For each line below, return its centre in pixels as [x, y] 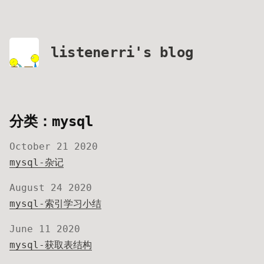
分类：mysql [51, 121]
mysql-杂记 [37, 162]
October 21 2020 [54, 146]
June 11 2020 [45, 229]
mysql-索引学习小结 [55, 204]
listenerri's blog [122, 52]
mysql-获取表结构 [51, 245]
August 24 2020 [51, 188]
